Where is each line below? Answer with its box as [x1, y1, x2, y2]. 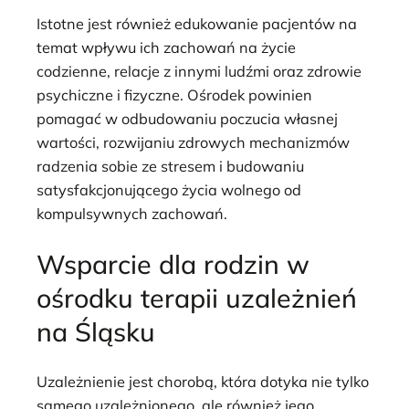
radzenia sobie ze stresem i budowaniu [37, 157, 304, 176]
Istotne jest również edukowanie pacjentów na [37, 15, 357, 34]
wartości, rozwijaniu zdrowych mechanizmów [37, 133, 350, 152]
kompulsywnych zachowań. [37, 204, 227, 224]
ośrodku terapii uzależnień [37, 280, 357, 314]
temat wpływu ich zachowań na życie [37, 38, 296, 58]
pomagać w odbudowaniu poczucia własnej [37, 110, 338, 129]
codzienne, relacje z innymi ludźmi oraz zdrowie [37, 62, 362, 81]
